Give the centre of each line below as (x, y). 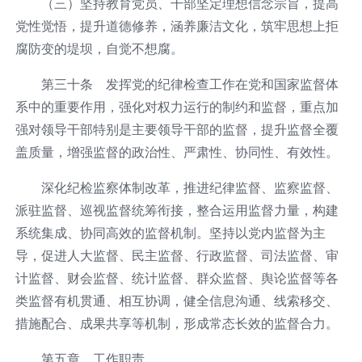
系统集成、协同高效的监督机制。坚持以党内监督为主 (170, 232)
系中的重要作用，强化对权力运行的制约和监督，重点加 (177, 106)
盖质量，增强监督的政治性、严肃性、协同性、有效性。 (177, 152)
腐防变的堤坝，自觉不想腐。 (99, 48)
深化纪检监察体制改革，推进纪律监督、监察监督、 (189, 187)
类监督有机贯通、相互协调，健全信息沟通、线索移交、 (177, 300)
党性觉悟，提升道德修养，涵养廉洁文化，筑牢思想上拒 (177, 25)
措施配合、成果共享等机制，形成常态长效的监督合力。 (177, 323)
